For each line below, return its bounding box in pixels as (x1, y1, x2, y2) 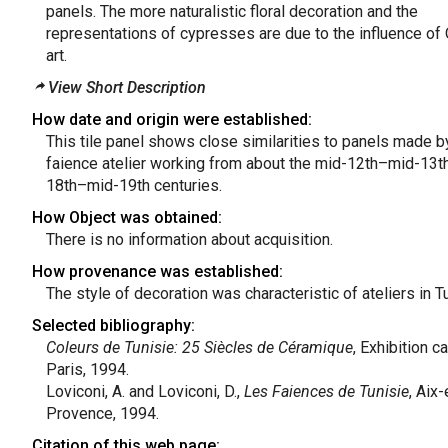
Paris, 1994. (45, 360, 129, 379)
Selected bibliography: (31, 316, 195, 335)
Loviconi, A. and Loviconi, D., (45, 382, 244, 401)
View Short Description (47, 78, 206, 97)
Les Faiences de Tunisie (243, 382, 409, 401)
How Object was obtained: (31, 208, 222, 227)
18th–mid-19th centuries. (45, 176, 222, 195)
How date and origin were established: (31, 110, 312, 129)
